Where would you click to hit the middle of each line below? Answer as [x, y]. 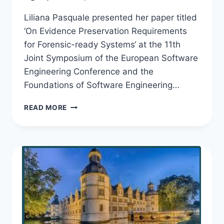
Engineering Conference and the [89, 72]
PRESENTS [86, 116]
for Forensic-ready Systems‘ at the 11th [102, 45]
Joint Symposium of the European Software [111, 58]
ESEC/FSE [84, 168]
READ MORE [46, 108]
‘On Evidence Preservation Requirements [105, 31]
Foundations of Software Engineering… [102, 85]
